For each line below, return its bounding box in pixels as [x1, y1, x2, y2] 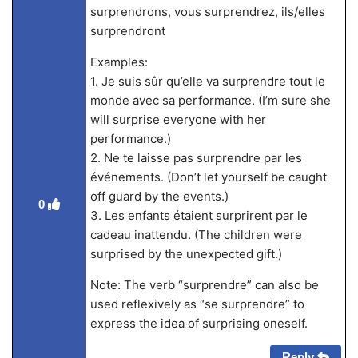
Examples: [89, 54, 148, 70]
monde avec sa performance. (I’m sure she [89, 93, 331, 108]
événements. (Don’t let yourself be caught [89, 169, 327, 185]
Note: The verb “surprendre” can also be [89, 277, 319, 292]
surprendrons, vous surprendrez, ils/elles [89, 4, 325, 19]
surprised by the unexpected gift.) [89, 246, 282, 261]
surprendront [89, 23, 165, 38]
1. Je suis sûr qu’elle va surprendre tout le [89, 74, 325, 89]
